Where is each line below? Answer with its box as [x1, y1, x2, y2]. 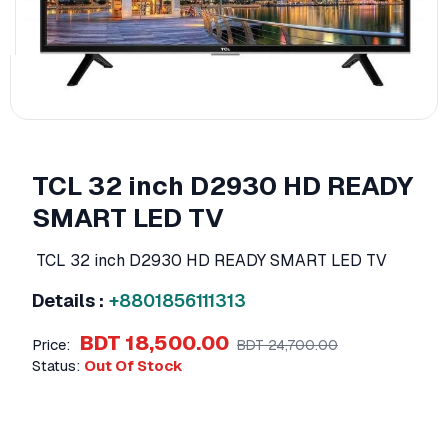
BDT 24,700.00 [237, 336, 338, 354]
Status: [32, 356, 80, 375]
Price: [32, 335, 70, 354]
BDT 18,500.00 [80, 330, 229, 356]
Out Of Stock [84, 356, 183, 375]
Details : [32, 289, 104, 312]
